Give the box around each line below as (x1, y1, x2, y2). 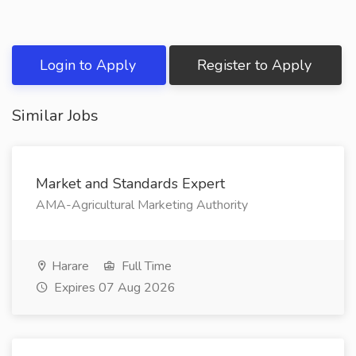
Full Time (118, 257, 172, 275)
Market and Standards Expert (36, 174, 225, 193)
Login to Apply (40, 56, 140, 75)
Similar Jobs (12, 105, 99, 126)
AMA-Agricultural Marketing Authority (36, 196, 248, 214)
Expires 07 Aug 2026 (51, 279, 176, 296)
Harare (48, 257, 89, 275)
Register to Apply (197, 56, 315, 75)
